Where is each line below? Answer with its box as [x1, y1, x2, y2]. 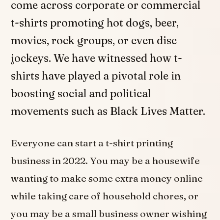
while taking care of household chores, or [11, 190, 199, 202]
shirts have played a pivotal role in [11, 69, 181, 82]
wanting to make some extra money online [11, 172, 203, 184]
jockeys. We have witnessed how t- [11, 51, 183, 65]
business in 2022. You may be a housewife [11, 154, 200, 166]
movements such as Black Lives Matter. [11, 104, 208, 118]
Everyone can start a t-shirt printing [11, 137, 173, 149]
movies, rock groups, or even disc [11, 33, 177, 47]
